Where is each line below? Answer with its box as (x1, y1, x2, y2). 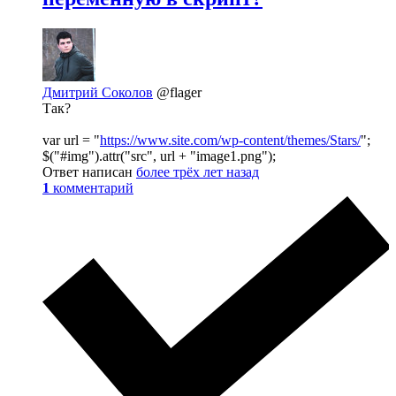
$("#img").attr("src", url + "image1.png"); (42, 148, 276, 164)
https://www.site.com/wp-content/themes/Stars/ (100, 133, 361, 148)
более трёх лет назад (136, 164, 259, 180)
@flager (156, 85, 202, 101)
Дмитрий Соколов (42, 85, 153, 101)
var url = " (42, 133, 100, 148)
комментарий (53, 180, 133, 196)
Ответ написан (42, 164, 136, 180)
